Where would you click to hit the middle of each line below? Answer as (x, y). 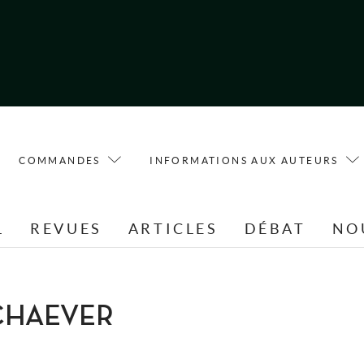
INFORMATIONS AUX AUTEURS (244, 160)
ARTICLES (173, 229)
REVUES (66, 229)
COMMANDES (60, 160)
